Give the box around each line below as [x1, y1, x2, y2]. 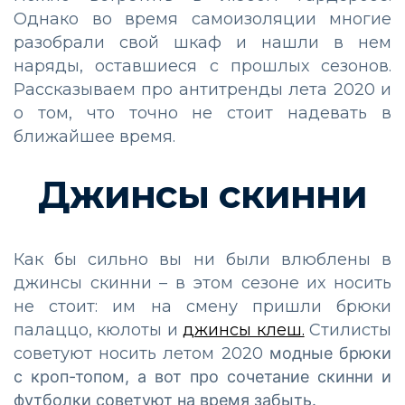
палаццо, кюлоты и [14, 320, 184, 341]
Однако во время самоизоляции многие [14, 9, 391, 30]
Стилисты [304, 320, 392, 341]
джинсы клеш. [183, 320, 305, 341]
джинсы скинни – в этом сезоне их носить [14, 273, 391, 294]
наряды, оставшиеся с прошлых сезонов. [14, 56, 391, 77]
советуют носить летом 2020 [14, 344, 269, 364]
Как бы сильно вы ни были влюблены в [14, 250, 391, 270]
